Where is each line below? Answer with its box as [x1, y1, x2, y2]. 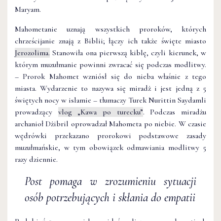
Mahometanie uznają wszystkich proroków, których [15, 24, 206, 34]
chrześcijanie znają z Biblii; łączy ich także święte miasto [15, 36, 206, 46]
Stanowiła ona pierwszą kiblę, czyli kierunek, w [50, 47, 206, 58]
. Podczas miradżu [143, 107, 207, 117]
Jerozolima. [15, 47, 50, 58]
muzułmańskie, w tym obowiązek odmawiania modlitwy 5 [15, 142, 206, 152]
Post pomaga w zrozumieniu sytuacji [25, 174, 196, 188]
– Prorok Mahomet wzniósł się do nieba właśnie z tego [15, 71, 206, 81]
